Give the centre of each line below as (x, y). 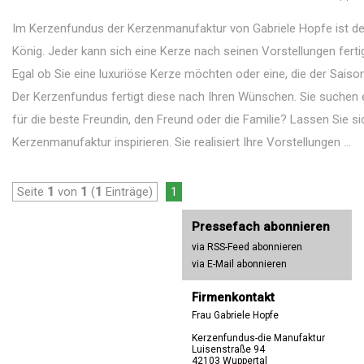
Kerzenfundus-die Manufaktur (258, 338)
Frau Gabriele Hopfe (235, 315)
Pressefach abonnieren (261, 227)
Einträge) (128, 192)
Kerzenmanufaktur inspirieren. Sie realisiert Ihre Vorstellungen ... (182, 142)
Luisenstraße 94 (228, 349)
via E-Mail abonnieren (239, 264)
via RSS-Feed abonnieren (247, 247)
